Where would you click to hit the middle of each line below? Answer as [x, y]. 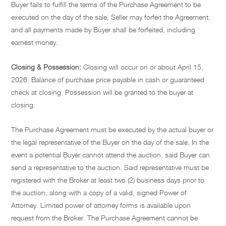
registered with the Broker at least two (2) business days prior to [108, 180]
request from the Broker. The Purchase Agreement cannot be [105, 218]
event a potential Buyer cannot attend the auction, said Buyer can [111, 155]
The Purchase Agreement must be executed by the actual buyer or [112, 130]
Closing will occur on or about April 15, [143, 67]
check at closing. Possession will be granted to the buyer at [102, 92]
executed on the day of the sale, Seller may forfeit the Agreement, [111, 17]
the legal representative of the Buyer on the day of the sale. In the [110, 142]
